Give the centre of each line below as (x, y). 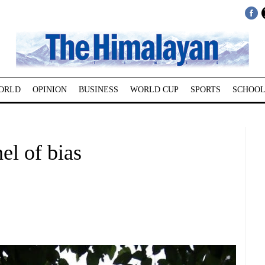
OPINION (49, 90)
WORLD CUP (154, 90)
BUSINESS (98, 90)
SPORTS (205, 90)
